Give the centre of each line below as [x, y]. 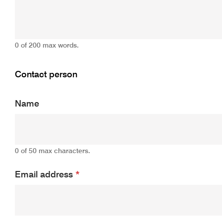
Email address [45, 175]
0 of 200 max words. [47, 45]
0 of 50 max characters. [52, 151]
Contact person [46, 75]
